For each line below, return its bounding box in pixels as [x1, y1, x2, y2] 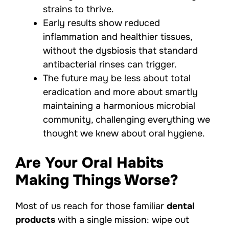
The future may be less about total [43, 73, 191, 84]
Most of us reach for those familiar [15, 200, 167, 212]
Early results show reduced [43, 17, 160, 29]
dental [167, 200, 195, 212]
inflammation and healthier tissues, [43, 31, 192, 43]
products [15, 214, 55, 226]
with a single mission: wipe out [55, 214, 189, 226]
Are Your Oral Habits [15, 153, 164, 173]
